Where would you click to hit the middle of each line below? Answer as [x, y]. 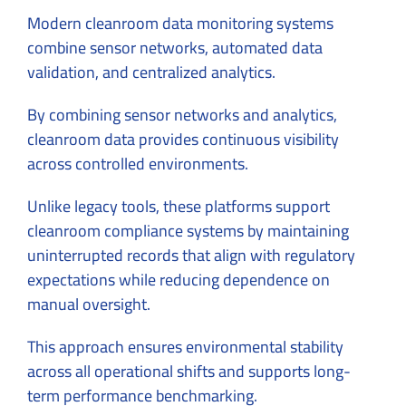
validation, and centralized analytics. [153, 72]
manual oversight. [89, 304]
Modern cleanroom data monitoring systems [180, 23]
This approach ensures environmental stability [185, 346]
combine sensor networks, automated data [175, 47]
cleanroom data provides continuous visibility [183, 139]
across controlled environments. [138, 163]
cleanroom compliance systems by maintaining [188, 230]
